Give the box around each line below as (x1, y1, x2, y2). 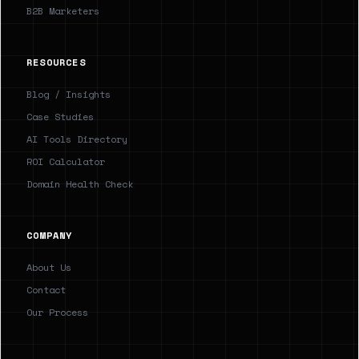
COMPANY (26, 228, 73, 242)
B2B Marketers (26, 4, 99, 18)
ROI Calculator (26, 155, 105, 168)
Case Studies (26, 110, 94, 123)
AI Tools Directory (26, 132, 127, 146)
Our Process (26, 305, 88, 319)
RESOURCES (26, 55, 86, 69)
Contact (26, 283, 66, 296)
